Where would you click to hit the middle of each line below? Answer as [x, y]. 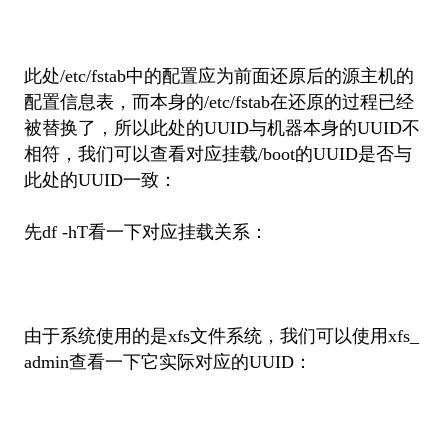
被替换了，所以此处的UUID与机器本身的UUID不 [221, 127]
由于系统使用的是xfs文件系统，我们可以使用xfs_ [221, 335]
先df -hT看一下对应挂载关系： [145, 231]
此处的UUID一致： [100, 179]
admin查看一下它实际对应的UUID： [167, 361]
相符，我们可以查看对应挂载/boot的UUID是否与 [217, 153]
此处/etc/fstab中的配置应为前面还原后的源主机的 [218, 75]
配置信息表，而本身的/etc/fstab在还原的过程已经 [218, 101]
